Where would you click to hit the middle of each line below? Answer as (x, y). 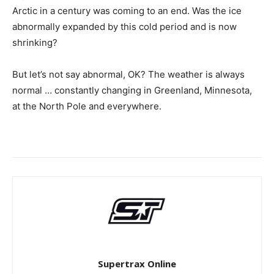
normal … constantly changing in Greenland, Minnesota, (132, 91)
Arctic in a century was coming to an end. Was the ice (127, 11)
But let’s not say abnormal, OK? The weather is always (128, 75)
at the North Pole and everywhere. (87, 106)
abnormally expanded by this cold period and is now (124, 27)
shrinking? (35, 43)
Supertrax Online (137, 263)
